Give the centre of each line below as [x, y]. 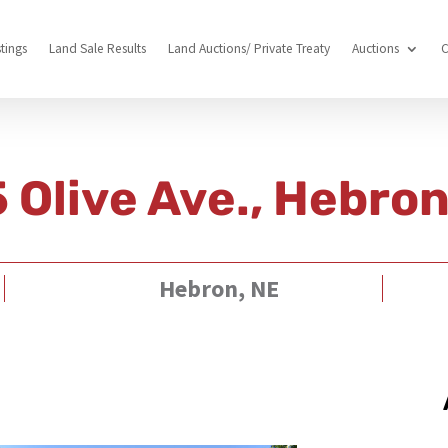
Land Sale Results [97, 49]
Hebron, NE [218, 288]
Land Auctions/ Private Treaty [248, 49]
